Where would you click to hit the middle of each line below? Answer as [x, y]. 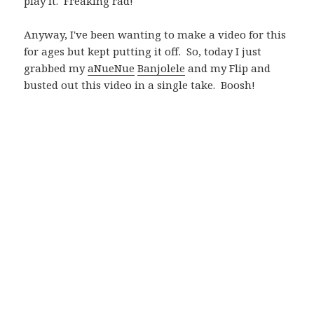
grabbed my [56, 68]
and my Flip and [228, 68]
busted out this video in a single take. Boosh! [140, 85]
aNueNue [111, 68]
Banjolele [162, 68]
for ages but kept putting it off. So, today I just [143, 52]
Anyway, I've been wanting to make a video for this [155, 35]
